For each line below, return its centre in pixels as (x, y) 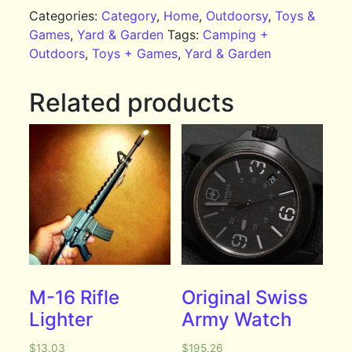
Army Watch (237, 320)
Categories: (66, 16)
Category (129, 16)
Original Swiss (245, 298)
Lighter (61, 320)
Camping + (236, 35)
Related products (132, 103)
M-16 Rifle (75, 298)
